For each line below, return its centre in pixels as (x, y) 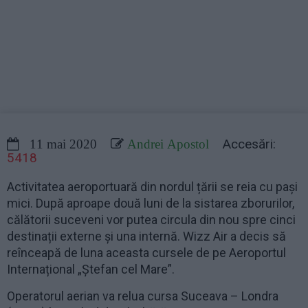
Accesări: (242, 144)
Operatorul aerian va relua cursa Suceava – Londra (143, 296)
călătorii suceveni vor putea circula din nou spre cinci (151, 220)
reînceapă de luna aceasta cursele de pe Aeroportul (146, 253)
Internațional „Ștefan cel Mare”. (91, 269)
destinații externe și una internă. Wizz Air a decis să (146, 236)
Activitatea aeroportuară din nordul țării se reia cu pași (152, 187)
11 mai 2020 (58, 144)
